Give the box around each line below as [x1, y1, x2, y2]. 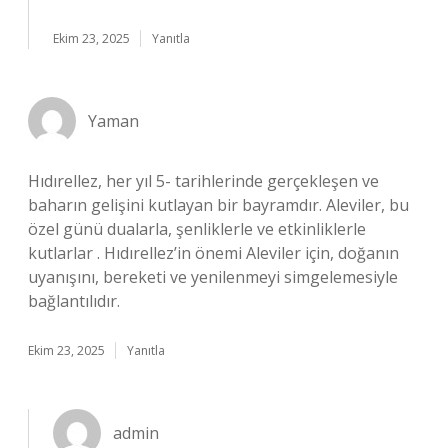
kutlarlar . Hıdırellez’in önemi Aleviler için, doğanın [28, 242, 399, 264]
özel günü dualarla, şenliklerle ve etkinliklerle [28, 218, 366, 240]
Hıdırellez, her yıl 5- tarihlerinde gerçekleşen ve [28, 170, 379, 192]
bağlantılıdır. [28, 290, 120, 312]
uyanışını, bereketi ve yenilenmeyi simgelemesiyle [28, 266, 398, 288]
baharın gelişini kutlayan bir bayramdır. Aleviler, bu [28, 194, 409, 216]
